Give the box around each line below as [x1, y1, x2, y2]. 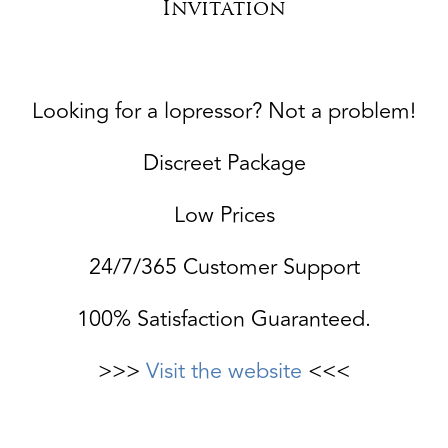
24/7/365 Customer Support [88, 249, 360, 284]
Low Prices [173, 197, 275, 232]
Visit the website [146, 353, 302, 388]
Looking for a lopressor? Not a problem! [32, 93, 416, 128]
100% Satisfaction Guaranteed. [77, 301, 371, 336]
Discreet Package [142, 145, 306, 180]
